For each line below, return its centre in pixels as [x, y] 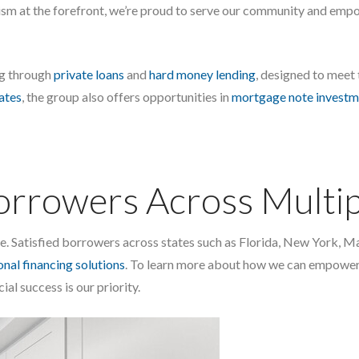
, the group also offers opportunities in [127, 96]
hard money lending [202, 74]
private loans [89, 74]
